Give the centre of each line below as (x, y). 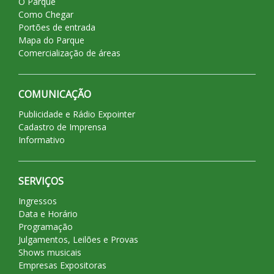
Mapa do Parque (51, 40)
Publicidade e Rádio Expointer (77, 114)
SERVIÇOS (41, 181)
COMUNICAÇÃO (55, 94)
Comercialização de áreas (69, 53)
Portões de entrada (57, 28)
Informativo (42, 140)
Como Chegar (46, 15)
